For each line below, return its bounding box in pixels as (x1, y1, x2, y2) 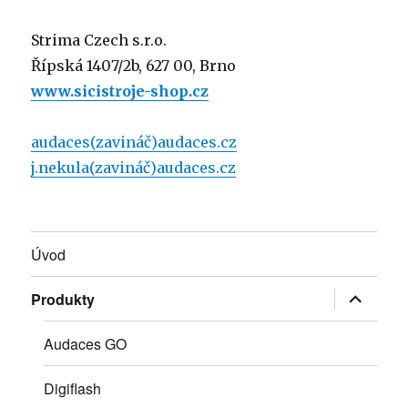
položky (331, 312, 392, 334)
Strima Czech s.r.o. (31, 31, 168, 50)
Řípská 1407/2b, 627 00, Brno (31, 56, 237, 76)
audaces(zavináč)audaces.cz (31, 133, 238, 152)
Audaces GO (44, 332, 127, 354)
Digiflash (44, 377, 102, 399)
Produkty (31, 288, 96, 310)
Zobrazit (331, 283, 394, 305)
